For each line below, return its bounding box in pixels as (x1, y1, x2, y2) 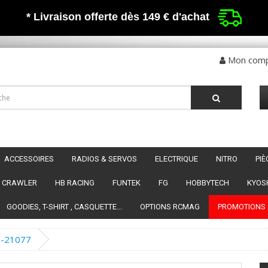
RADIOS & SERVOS (72, 154, 137, 163)
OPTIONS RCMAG (140, 202, 200, 211)
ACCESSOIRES (4, 154, 54, 163)
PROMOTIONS (218, 202, 266, 211)
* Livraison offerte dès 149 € (26, 11, 169, 23)
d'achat (172, 11, 212, 23)
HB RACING (55, 178, 95, 187)
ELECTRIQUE (155, 154, 198, 163)
